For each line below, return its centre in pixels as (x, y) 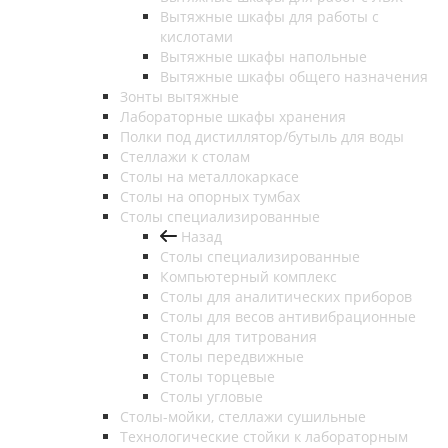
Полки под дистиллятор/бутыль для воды (262, 137)
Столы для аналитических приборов (286, 297)
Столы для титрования (238, 337)
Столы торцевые (217, 377)
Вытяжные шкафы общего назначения (294, 77)
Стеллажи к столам (185, 157)
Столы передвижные (232, 357)
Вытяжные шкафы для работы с (269, 17)
